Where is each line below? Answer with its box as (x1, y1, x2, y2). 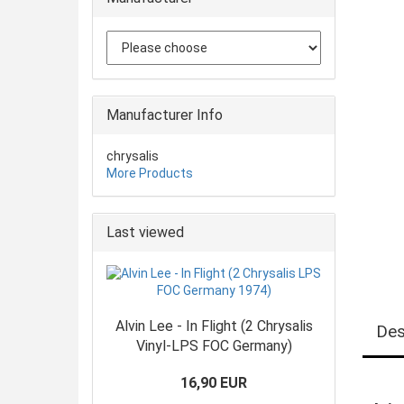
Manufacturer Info (106, 106, 223, 124)
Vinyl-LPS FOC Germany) (135, 337, 292, 354)
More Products (106, 166, 193, 180)
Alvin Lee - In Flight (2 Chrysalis (115, 317, 313, 335)
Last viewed (106, 224, 184, 241)
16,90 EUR (180, 374, 247, 391)
